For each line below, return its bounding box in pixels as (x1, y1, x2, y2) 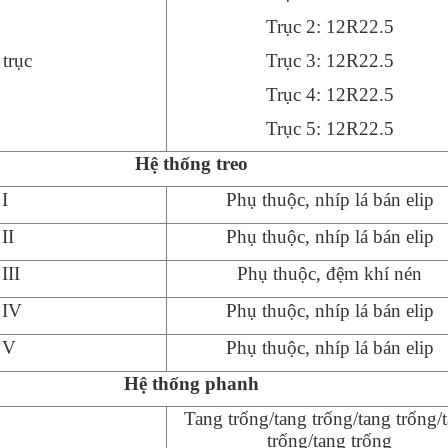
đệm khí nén (326, 262, 423, 284)
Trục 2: (265, 15, 326, 37)
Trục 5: (265, 117, 326, 139)
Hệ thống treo (135, 152, 249, 174)
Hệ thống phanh (124, 372, 260, 394)
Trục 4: (265, 83, 326, 105)
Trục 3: (265, 49, 326, 71)
